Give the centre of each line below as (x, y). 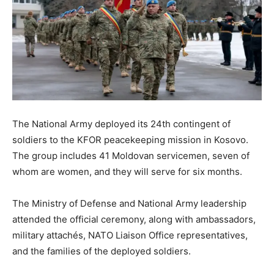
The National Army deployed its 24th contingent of (121, 124)
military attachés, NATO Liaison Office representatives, (130, 235)
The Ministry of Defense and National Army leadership (129, 204)
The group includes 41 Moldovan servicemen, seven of (131, 156)
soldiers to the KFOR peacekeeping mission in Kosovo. (130, 140)
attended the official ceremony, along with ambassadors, (134, 220)
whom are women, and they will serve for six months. (127, 172)
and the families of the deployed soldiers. (102, 251)
